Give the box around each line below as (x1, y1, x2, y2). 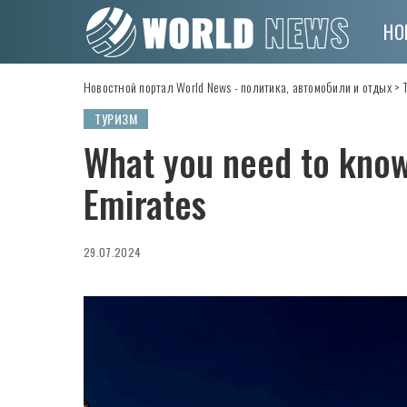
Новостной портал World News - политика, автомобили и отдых (84, 76, 392, 96)
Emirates (84, 176, 206, 231)
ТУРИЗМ (94, 109, 137, 128)
